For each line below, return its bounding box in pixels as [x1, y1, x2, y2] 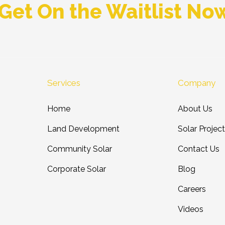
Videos [177, 204, 203, 214]
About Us [177, 104, 212, 114]
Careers [177, 184, 206, 194]
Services [47, 78, 81, 88]
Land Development [47, 124, 120, 134]
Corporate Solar [47, 164, 106, 174]
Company [177, 78, 215, 88]
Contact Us [177, 144, 219, 154]
